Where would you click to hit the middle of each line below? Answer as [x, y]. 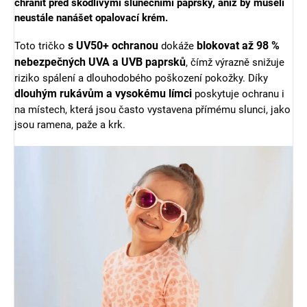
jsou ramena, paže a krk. [70, 125]
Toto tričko [41, 46]
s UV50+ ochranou [113, 46]
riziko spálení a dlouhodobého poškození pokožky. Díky [141, 78]
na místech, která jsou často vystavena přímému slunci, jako [152, 110]
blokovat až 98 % [238, 46]
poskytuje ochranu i [238, 94]
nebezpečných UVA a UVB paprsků [100, 62]
